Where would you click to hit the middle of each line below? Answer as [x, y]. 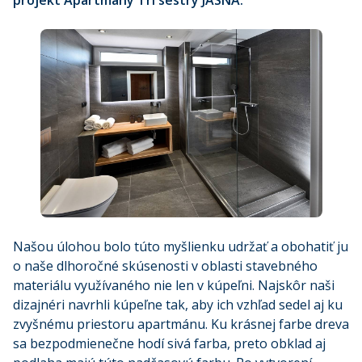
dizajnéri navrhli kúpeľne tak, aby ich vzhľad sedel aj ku [178, 305]
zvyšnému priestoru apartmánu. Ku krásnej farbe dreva [181, 324]
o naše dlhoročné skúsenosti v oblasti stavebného [165, 266]
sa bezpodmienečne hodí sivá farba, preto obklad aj [169, 344]
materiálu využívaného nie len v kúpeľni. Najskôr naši [174, 286]
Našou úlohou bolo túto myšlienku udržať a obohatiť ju [181, 247]
